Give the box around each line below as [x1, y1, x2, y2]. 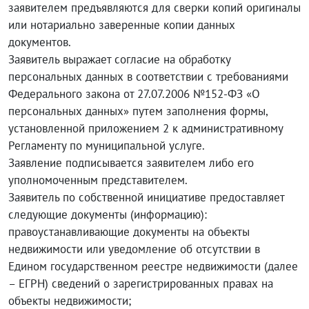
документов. [8, 34, 71, 50]
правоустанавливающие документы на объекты [8, 224, 250, 239]
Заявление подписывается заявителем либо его [8, 155, 254, 170]
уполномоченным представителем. [8, 172, 188, 188]
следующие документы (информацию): [8, 207, 207, 222]
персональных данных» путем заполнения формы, [8, 103, 268, 119]
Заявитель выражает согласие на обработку [8, 52, 230, 67]
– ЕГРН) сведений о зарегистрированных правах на [8, 276, 273, 291]
